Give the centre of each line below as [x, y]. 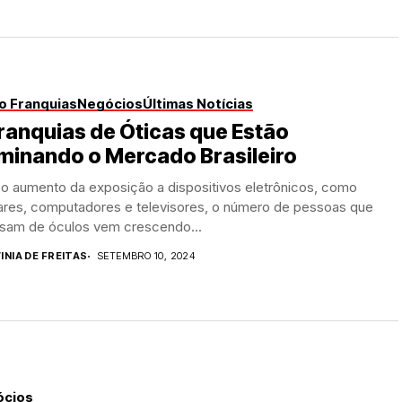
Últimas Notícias [198, 104]
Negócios [110, 104]
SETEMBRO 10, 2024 [146, 256]
